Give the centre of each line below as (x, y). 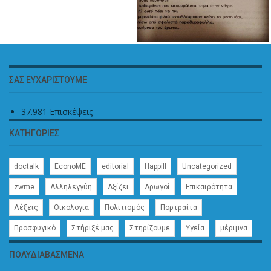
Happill (155, 166)
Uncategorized (207, 166)
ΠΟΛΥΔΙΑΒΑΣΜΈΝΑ (47, 254)
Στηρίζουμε (150, 228)
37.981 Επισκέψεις (57, 111)
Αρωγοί (157, 187)
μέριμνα (234, 228)
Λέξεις (26, 207)
